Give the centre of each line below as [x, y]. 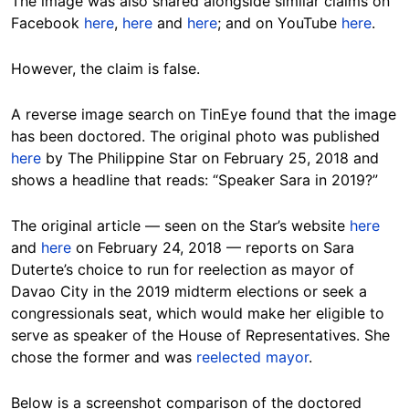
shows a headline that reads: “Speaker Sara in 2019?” [197, 180]
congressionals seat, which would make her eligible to [198, 314]
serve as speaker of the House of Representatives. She [200, 336]
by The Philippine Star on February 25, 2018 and [210, 158]
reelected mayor [252, 357]
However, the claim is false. [105, 69]
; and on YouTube [279, 23]
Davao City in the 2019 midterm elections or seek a [189, 292]
